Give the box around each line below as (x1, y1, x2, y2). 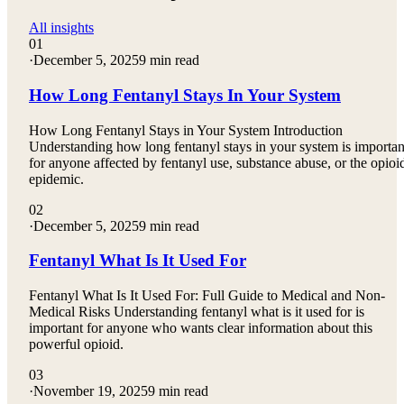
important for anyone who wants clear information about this (29, 320, 372, 336)
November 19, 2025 (33, 383, 148, 399)
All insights (29, 20, 94, 36)
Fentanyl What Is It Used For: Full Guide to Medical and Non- (29, 288, 385, 304)
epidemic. (29, 170, 84, 187)
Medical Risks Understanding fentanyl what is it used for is (29, 304, 364, 320)
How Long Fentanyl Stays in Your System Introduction (29, 122, 343, 138)
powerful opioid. (29, 336, 124, 353)
